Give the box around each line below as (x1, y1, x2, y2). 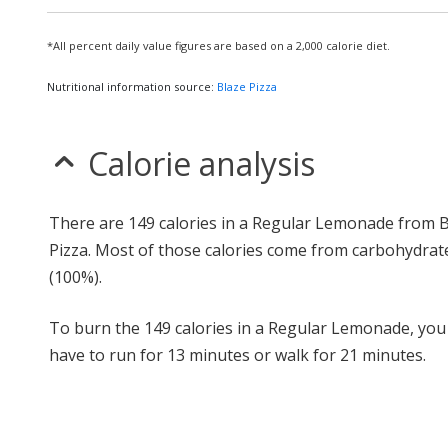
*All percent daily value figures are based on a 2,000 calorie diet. (47, 38, 390, 53)
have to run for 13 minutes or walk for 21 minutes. (49, 344, 426, 366)
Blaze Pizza (217, 79, 277, 94)
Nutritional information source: (47, 79, 217, 94)
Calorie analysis (88, 142, 315, 185)
